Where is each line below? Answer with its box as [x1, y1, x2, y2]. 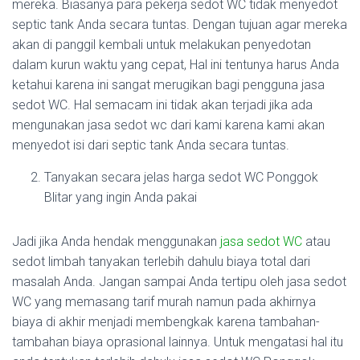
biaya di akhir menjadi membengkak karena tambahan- [12, 314, 320, 329]
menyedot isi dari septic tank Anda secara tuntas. [12, 137, 289, 153]
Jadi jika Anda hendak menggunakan [12, 234, 220, 249]
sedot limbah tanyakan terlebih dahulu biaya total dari [12, 254, 310, 269]
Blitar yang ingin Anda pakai [44, 190, 197, 205]
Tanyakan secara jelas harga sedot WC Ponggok [44, 170, 318, 185]
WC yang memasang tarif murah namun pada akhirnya [12, 294, 316, 309]
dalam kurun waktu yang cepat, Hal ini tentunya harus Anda [12, 57, 339, 72]
